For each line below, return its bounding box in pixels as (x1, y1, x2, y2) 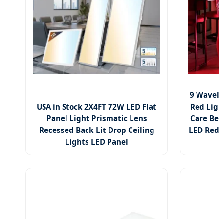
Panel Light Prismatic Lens (46, 113, 147, 124)
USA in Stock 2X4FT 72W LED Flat (37, 102, 157, 112)
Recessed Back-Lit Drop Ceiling (39, 125, 154, 135)
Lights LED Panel (65, 137, 129, 147)
